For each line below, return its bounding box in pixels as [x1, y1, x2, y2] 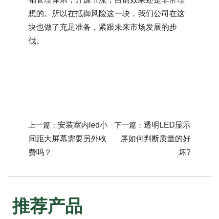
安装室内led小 [58, 121, 108, 129]
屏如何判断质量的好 [120, 134, 191, 143]
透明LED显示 [144, 121, 191, 129]
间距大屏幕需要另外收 [28, 134, 107, 143]
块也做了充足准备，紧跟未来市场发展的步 [28, 23, 177, 31]
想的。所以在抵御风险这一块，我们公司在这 [28, 9, 185, 18]
